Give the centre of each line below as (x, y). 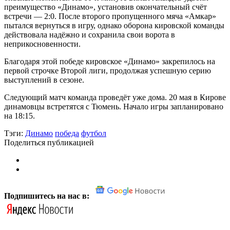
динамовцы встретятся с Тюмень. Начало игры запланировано (114, 106)
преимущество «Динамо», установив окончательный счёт (106, 7)
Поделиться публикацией (49, 142)
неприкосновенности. (42, 44)
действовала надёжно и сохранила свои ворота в (90, 34)
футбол (94, 133)
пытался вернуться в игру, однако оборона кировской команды (114, 25)
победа (67, 133)
